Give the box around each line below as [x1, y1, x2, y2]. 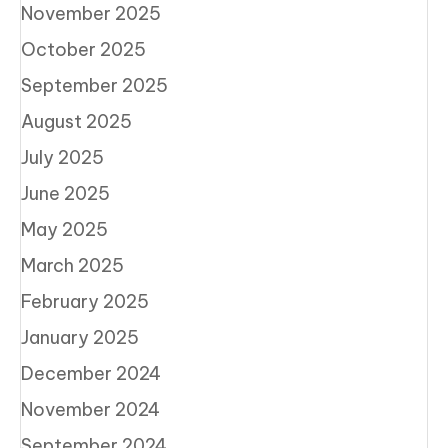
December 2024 [21, 361, 161, 385]
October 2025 [21, 37, 146, 61]
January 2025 [21, 325, 139, 349]
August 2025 [21, 109, 132, 133]
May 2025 [21, 217, 108, 241]
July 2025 [21, 145, 104, 169]
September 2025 [21, 73, 168, 97]
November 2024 [21, 397, 160, 421]
